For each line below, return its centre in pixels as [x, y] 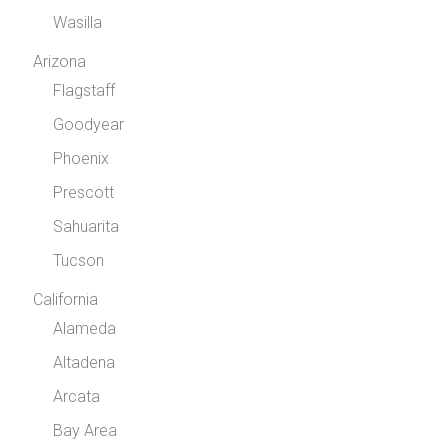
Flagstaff [84, 91]
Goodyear [89, 125]
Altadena [84, 363]
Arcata [77, 397]
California [66, 300]
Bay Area [85, 431]
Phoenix [81, 159]
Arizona [60, 62]
